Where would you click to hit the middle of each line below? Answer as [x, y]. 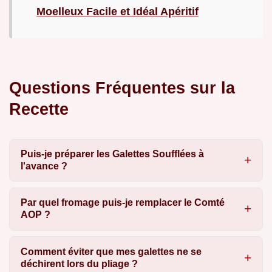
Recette [39, 109]
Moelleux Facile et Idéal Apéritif [117, 11]
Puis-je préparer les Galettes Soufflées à [112, 154]
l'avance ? [44, 166]
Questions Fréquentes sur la [122, 87]
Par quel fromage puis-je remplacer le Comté [122, 203]
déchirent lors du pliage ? [79, 263]
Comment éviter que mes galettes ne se [111, 251]
